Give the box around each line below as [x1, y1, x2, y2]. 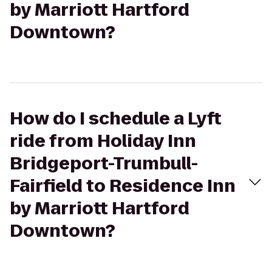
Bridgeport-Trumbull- [10, 152, 198, 175]
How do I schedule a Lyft [10, 107, 222, 131]
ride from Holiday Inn [10, 129, 196, 153]
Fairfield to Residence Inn [10, 174, 236, 198]
